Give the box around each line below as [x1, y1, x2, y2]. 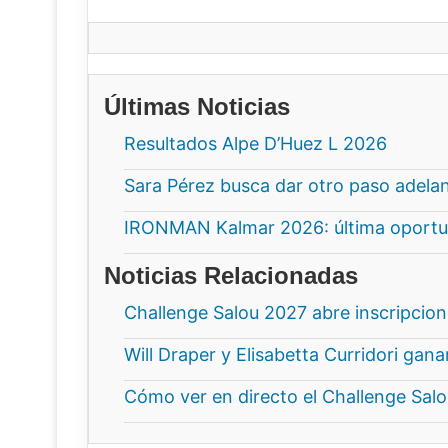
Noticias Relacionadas [104, 261, 358, 289]
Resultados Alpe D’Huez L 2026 [124, 132, 387, 154]
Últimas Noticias [104, 92, 290, 120]
